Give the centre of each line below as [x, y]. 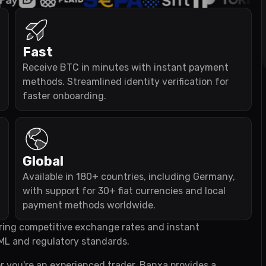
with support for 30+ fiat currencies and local [124, 191]
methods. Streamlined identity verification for [126, 82]
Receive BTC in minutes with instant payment [126, 67]
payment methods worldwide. [89, 205]
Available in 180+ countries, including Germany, [129, 177]
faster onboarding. [64, 96]
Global [43, 161]
